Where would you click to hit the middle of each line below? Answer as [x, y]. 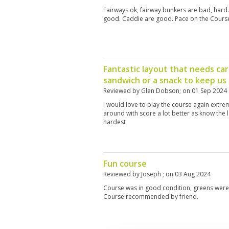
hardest [114, 122]
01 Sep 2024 [209, 91]
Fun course [125, 164]
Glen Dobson [160, 91]
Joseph [152, 174]
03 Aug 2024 [193, 174]
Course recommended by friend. [151, 197]
